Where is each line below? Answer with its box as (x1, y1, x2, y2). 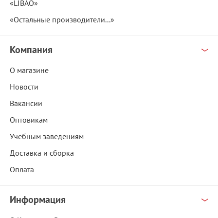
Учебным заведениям (10, 131, 84, 142)
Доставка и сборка (10, 148, 74, 158)
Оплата (10, 164, 34, 175)
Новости (10, 82, 38, 92)
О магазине (10, 65, 49, 75)
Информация (10, 193, 66, 206)
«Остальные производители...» (10, 15, 114, 25)
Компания (10, 43, 53, 56)
